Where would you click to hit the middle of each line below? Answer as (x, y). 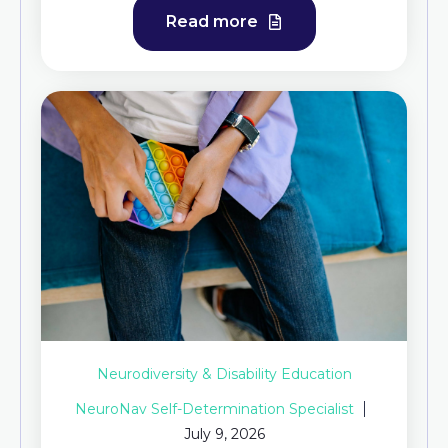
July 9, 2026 (224, 433)
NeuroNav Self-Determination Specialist (214, 408)
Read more (213, 21)
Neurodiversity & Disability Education (224, 373)
